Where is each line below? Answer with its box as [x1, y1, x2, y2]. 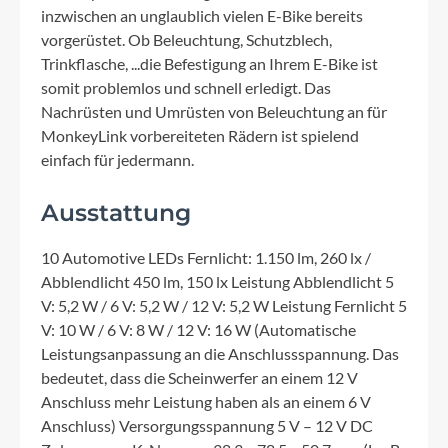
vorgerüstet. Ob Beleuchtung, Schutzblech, [41, 30, 332, 50]
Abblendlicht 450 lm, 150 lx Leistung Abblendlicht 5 [41, 272, 394, 292]
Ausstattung [41, 198, 191, 228]
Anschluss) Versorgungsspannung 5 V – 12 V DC [41, 416, 373, 436]
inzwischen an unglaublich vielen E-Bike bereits [41, 6, 363, 26]
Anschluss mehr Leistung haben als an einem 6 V [41, 392, 371, 412]
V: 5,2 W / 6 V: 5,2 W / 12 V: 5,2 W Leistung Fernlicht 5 [41, 296, 407, 316]
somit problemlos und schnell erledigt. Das [41, 78, 331, 98]
